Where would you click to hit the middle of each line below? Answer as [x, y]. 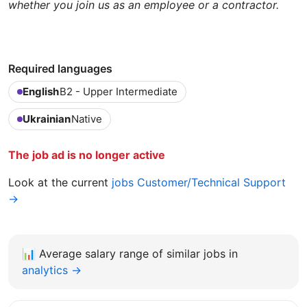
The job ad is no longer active [87, 155]
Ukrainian [47, 119]
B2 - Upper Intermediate [119, 91]
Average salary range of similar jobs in [138, 253]
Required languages [60, 68]
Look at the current [60, 182]
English [41, 91]
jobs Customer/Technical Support [199, 182]
